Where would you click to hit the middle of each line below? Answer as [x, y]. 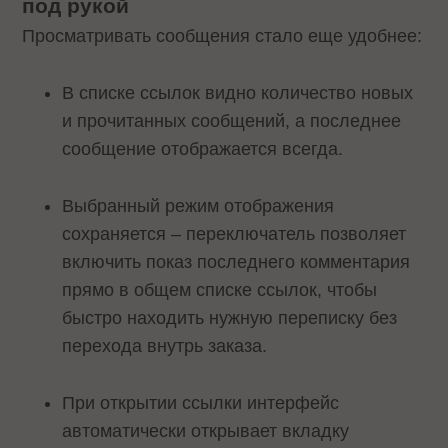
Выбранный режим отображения [198, 206]
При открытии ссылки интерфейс [201, 402]
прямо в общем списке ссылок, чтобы [220, 290]
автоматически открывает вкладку [206, 430]
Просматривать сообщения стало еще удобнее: [222, 36]
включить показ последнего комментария [236, 262]
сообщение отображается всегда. [203, 149]
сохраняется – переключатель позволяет [234, 234]
